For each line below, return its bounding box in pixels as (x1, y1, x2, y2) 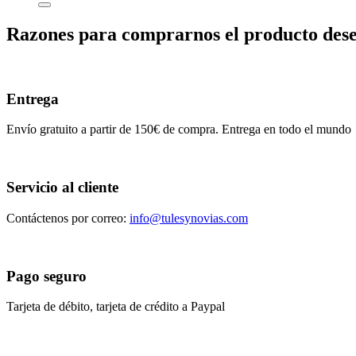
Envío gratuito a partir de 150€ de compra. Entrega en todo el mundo (6, 122, 351, 137)
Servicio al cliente (6, 179, 118, 196)
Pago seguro (6, 267, 87, 284)
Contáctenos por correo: (6, 211, 130, 225)
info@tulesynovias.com (130, 211, 248, 225)
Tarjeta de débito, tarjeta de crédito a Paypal (6, 300, 225, 314)
